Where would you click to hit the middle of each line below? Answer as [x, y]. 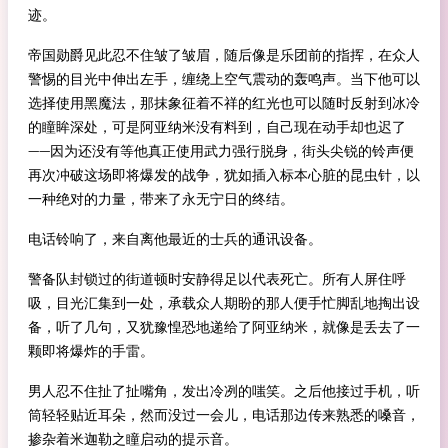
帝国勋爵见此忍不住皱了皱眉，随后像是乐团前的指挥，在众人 [224, 55]
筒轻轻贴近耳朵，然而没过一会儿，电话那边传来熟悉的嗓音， [224, 415]
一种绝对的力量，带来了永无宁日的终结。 [161, 199]
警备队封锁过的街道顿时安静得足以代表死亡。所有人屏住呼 [217, 279]
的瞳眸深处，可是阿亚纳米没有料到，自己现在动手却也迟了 [217, 127]
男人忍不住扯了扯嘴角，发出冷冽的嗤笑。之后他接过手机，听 [224, 391]
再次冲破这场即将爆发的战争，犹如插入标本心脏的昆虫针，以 [224, 175]
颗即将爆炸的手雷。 [91, 351]
